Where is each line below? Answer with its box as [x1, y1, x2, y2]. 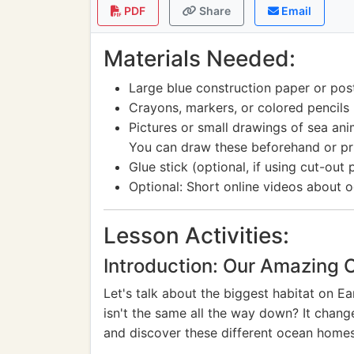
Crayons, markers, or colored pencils [129, 100, 349, 115]
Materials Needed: [104, 45, 296, 72]
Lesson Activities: [104, 222, 289, 249]
